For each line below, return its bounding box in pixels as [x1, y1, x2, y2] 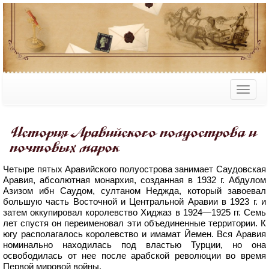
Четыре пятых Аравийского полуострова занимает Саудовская [3, 164, 266, 175]
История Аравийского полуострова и [11, 124, 258, 142]
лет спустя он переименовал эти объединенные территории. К [3, 218, 266, 229]
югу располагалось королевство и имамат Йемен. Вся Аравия [3, 229, 266, 240]
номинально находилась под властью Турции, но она [3, 240, 266, 250]
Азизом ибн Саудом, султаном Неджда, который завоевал [3, 186, 266, 196]
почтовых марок [11, 139, 121, 157]
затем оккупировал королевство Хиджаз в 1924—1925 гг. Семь [3, 207, 266, 218]
